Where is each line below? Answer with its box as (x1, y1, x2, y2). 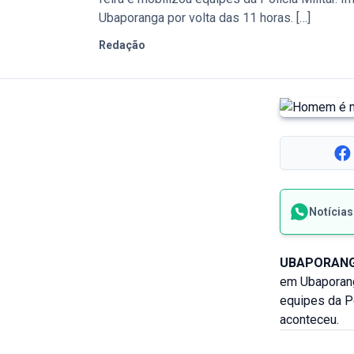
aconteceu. (279, 312, 339, 327)
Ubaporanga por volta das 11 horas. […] (99, 10, 311, 25)
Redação (99, 39, 146, 51)
